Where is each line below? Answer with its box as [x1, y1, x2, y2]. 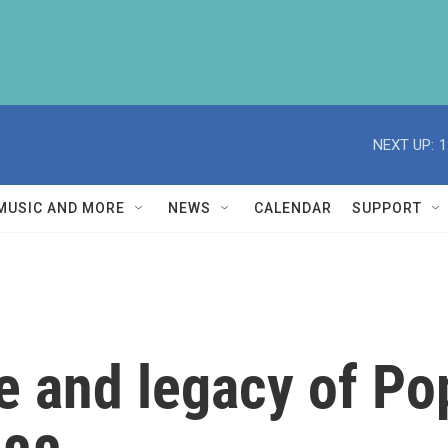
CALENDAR [254, 200, 332, 216]
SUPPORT [352, 200, 422, 216]
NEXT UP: [373, 135, 434, 154]
